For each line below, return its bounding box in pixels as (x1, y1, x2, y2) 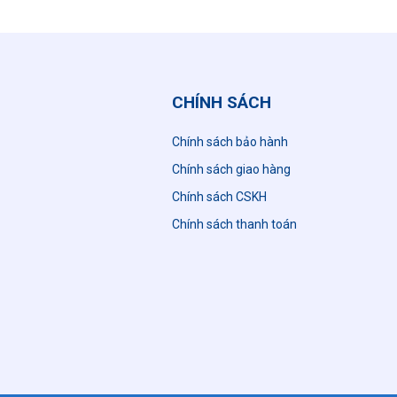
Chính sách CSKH (172, 190, 267, 205)
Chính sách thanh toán (172, 217, 297, 232)
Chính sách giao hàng (172, 162, 291, 177)
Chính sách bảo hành (172, 135, 288, 150)
